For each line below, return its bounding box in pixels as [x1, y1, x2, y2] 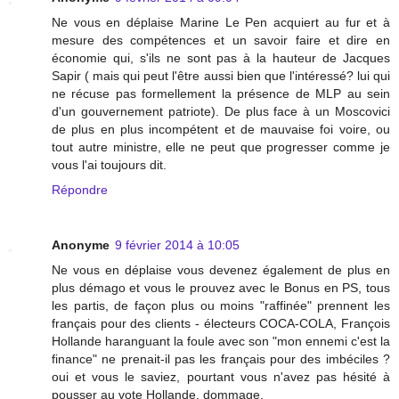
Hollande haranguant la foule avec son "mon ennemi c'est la [52, 333, 390, 348]
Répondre [52, 182, 108, 197]
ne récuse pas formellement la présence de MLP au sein [52, 85, 390, 101]
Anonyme [52, 237, 110, 252]
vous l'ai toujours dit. [52, 157, 167, 172]
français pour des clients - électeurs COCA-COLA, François [52, 315, 390, 330]
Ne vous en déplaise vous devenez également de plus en [52, 262, 390, 277]
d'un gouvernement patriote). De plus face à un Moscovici [52, 103, 390, 118]
